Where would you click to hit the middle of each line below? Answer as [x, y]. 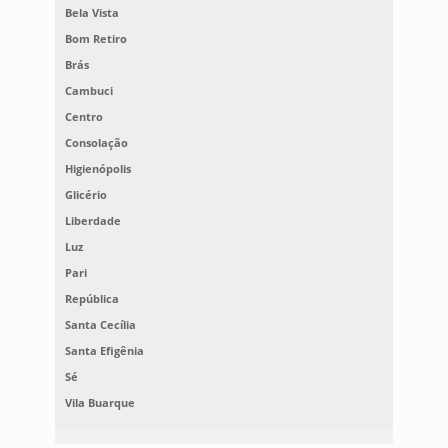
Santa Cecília [100, 325]
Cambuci [88, 91]
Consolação [96, 143]
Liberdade [92, 221]
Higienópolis [97, 169]
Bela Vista [91, 13]
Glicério [85, 195]
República [91, 299]
